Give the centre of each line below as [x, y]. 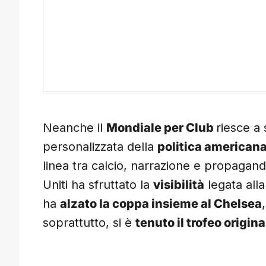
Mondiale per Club [161, 128]
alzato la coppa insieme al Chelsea [161, 204]
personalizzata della [100, 147]
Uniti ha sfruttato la [98, 185]
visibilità [179, 185]
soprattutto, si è [89, 223]
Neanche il [75, 128]
